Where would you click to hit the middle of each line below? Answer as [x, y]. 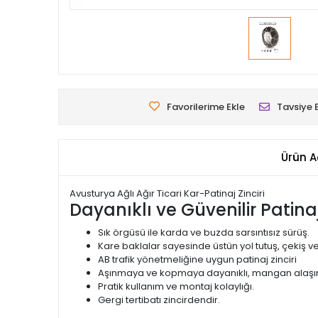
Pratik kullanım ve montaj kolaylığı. [176, 286]
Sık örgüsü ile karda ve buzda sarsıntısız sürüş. [204, 232]
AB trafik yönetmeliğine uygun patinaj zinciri [197, 259]
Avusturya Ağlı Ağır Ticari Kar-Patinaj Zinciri [167, 193]
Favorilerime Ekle [206, 107]
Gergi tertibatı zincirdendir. [159, 300]
